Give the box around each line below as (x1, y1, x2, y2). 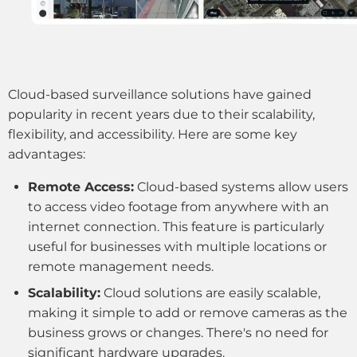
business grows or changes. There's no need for (28, 325, 328, 341)
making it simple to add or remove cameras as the (28, 305, 347, 321)
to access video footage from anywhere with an (28, 199, 329, 215)
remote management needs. (28, 259, 214, 275)
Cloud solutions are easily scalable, (100, 285, 320, 301)
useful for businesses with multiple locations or (28, 239, 327, 255)
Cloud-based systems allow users (134, 179, 348, 195)
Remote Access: (28, 179, 134, 195)
